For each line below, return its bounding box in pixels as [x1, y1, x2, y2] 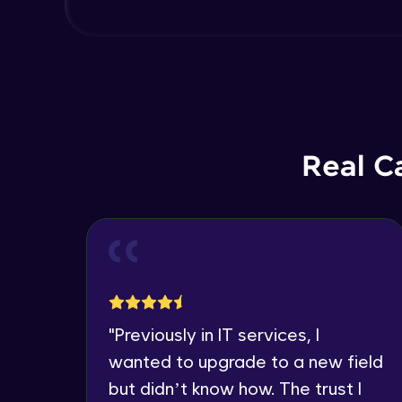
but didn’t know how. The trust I [109, 377, 362, 399]
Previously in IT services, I [115, 323, 319, 345]
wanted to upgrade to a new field [109, 350, 383, 372]
